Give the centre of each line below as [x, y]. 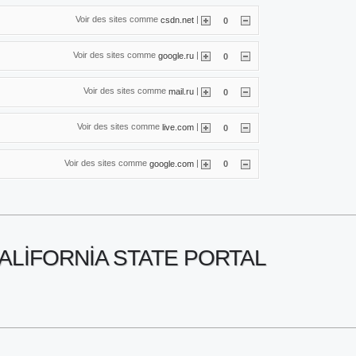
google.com [172, 163]
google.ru [176, 55]
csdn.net [177, 19]
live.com [178, 127]
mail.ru [181, 91]
